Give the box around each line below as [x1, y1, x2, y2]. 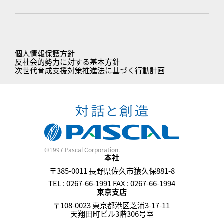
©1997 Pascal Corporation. [44, 145, 120, 154]
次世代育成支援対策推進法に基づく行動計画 [15, 65, 165, 76]
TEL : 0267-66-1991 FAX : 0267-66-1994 [48, 178, 175, 189]
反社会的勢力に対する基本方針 [15, 56, 120, 67]
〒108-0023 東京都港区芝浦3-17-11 [52, 200, 171, 211]
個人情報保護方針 [15, 48, 75, 59]
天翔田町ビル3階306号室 [70, 208, 154, 219]
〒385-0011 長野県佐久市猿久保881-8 [49, 165, 175, 176]
